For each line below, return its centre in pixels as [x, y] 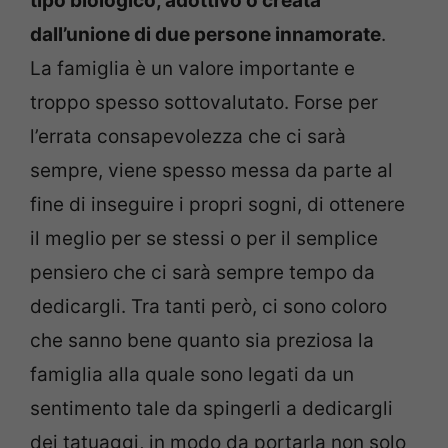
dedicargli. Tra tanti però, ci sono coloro [208, 306]
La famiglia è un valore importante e [192, 68]
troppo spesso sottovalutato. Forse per [204, 102]
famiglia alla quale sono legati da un [192, 374]
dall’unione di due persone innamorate [205, 34]
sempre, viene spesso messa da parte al [211, 170]
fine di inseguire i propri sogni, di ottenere [217, 204]
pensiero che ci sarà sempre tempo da [202, 272]
